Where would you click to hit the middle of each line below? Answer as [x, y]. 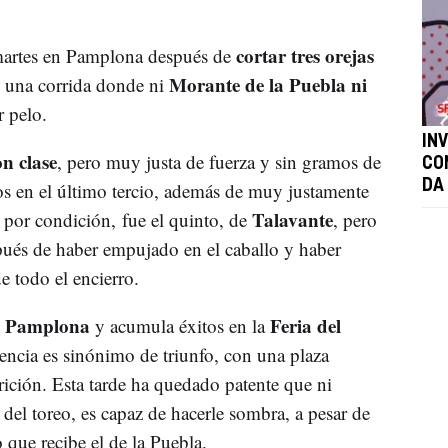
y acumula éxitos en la [179, 325]
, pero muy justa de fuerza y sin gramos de [218, 161]
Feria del [305, 325]
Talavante [292, 219]
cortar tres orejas [302, 55]
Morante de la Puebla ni [267, 84]
